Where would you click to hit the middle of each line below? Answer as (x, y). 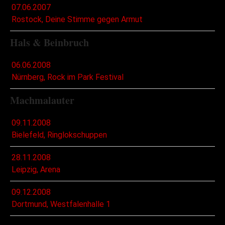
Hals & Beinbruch (49, 43)
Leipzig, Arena (36, 170)
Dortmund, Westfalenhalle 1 (61, 204)
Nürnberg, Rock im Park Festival (68, 77)
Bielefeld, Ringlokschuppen (59, 135)
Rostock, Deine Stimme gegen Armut (77, 20)
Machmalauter (42, 100)
